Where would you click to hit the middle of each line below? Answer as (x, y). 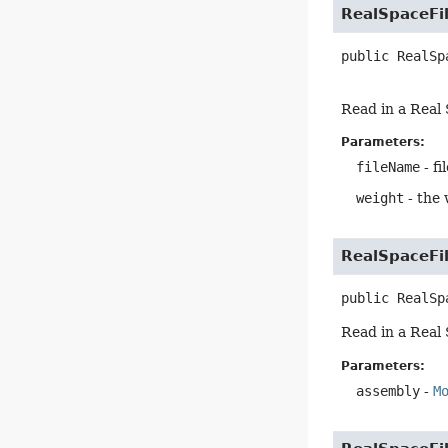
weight (380, 198)
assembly (388, 390)
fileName (388, 167)
